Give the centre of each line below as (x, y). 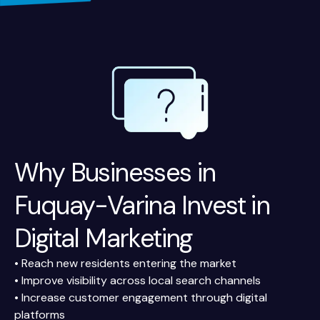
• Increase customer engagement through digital (141, 298)
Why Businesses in (115, 173)
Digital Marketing (103, 239)
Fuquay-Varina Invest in (142, 206)
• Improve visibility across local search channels (137, 281)
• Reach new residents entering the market (125, 264)
